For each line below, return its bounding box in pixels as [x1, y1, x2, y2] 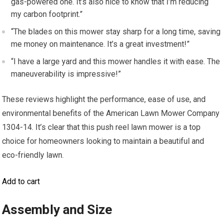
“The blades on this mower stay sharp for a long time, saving [11, 27, 221, 37]
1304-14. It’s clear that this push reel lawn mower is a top [2, 122, 201, 132]
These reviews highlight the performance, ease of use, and [2, 95, 206, 105]
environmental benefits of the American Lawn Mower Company [2, 109, 220, 118]
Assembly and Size [2, 202, 112, 218]
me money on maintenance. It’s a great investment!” [11, 39, 190, 49]
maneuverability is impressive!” [11, 69, 121, 79]
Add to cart [2, 177, 40, 187]
